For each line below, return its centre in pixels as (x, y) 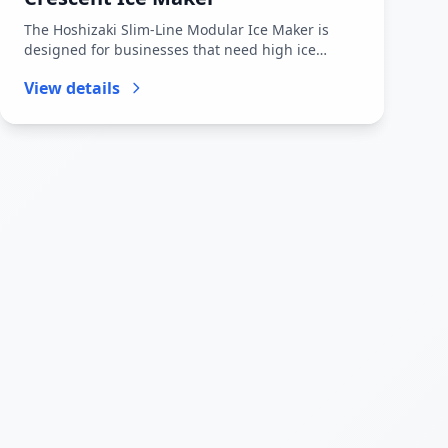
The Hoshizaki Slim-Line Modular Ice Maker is (176, 29)
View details (72, 88)
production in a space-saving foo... (140, 69)
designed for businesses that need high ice (170, 49)
